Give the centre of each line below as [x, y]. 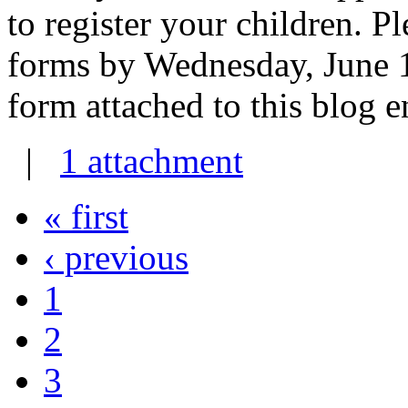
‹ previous [116, 257]
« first [86, 216]
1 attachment [152, 160]
